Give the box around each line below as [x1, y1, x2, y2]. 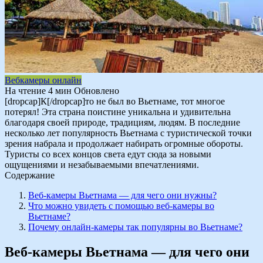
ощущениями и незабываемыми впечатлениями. [5, 159, 199, 170]
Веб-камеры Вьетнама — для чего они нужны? [28, 190, 217, 200]
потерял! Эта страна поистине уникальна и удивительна [5, 106, 231, 117]
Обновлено [74, 85, 119, 96]
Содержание [5, 170, 55, 180]
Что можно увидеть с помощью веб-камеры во [28, 200, 214, 211]
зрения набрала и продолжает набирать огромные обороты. [5, 138, 243, 149]
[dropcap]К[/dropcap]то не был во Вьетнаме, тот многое [5, 96, 225, 106]
